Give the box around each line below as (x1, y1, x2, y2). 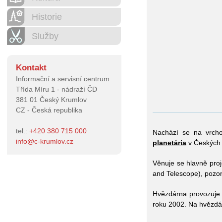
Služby (32, 31, 58, 41)
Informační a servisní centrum (16, 75, 110, 83)
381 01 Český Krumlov (16, 96, 87, 104)
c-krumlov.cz (34, 137, 73, 145)
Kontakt (16, 63, 47, 72)
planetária (153, 139, 186, 147)
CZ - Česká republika (16, 106, 82, 114)
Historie (32, 12, 62, 22)
